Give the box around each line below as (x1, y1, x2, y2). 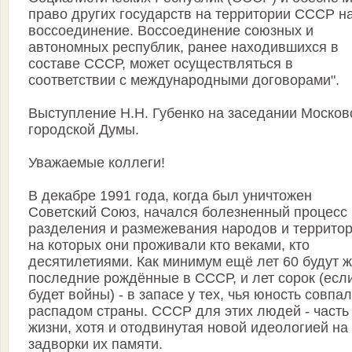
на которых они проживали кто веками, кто (28, 237, 310, 254)
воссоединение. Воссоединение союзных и (28, 23, 313, 39)
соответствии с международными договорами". (28, 72, 339, 89)
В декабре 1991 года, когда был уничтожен (28, 188, 312, 204)
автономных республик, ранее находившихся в (28, 39, 339, 56)
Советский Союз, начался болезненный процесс (28, 204, 347, 221)
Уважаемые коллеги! (28, 155, 165, 171)
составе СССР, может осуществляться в (28, 56, 293, 72)
